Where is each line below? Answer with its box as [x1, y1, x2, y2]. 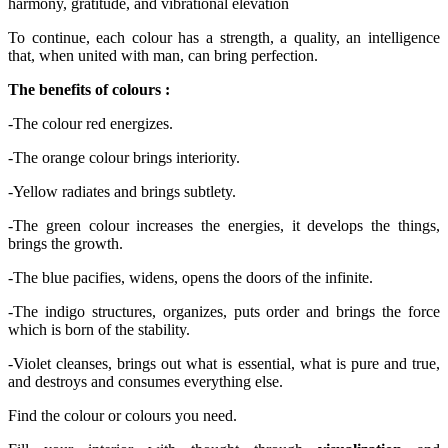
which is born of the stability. [8, 320, 190, 338]
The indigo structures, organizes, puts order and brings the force [13, 302, 440, 320]
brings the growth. [8, 234, 123, 252]
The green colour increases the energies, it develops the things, [13, 216, 440, 234]
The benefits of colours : [8, 80, 170, 98]
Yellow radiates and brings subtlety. [13, 182, 236, 200]
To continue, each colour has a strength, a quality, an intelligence [8, 28, 440, 46]
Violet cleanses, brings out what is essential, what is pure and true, [13, 354, 440, 372]
